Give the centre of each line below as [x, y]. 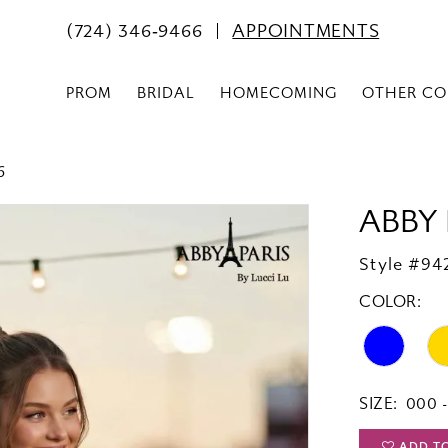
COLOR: [390, 302]
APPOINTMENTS [306, 32]
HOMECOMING [278, 93]
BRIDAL [166, 93]
